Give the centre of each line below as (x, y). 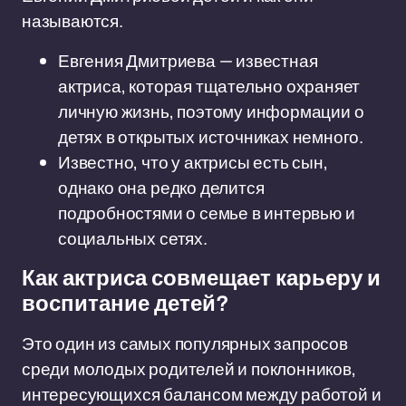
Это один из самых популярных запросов (185, 343)
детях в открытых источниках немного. (211, 137)
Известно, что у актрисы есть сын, (193, 162)
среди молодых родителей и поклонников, (189, 369)
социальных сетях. (133, 238)
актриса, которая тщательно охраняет (209, 86)
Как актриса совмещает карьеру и (201, 278)
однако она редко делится (161, 188)
